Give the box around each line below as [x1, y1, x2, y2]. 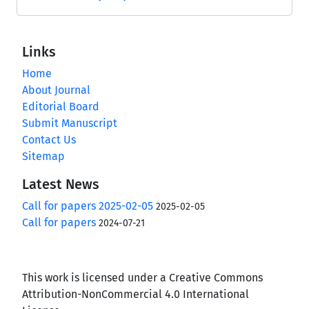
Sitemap [22, 149, 65, 163]
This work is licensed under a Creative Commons [22, 270, 263, 284]
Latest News [22, 175, 99, 192]
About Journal [22, 83, 90, 97]
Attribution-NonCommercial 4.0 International [22, 287, 249, 301]
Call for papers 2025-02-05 [22, 199, 153, 212]
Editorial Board [22, 99, 99, 113]
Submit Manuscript [22, 116, 117, 130]
